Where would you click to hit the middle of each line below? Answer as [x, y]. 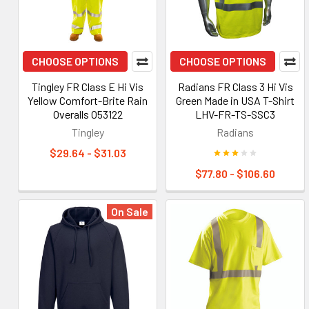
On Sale [130, 211]
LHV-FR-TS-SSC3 [235, 114]
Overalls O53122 [88, 114]
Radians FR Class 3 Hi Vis [235, 87]
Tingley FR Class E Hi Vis [88, 87]
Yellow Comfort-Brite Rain [88, 100]
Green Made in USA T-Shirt [235, 100]
